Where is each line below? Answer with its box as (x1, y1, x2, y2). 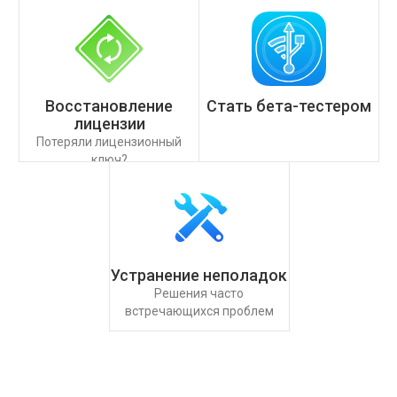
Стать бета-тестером (206, 97, 371, 115)
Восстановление (45, 97, 173, 115)
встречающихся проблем (124, 304, 274, 318)
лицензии (73, 114, 145, 133)
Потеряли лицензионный (36, 135, 182, 149)
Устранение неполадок (111, 266, 287, 284)
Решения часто (154, 286, 244, 300)
